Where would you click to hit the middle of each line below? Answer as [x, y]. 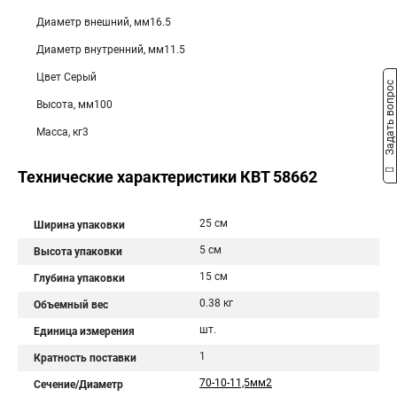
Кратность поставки [85, 358]
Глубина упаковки [79, 278]
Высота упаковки [78, 252]
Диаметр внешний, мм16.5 [104, 22]
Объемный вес [71, 305]
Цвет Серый [66, 77]
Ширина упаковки [79, 225]
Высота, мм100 [74, 105]
